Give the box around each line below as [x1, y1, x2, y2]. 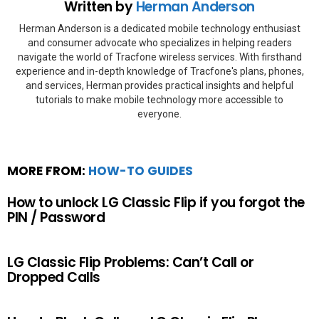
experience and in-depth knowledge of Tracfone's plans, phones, [15, 66, 304, 77]
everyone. [137, 108, 182, 120]
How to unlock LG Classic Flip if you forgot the [7, 193, 305, 212]
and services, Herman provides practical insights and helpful [26, 80, 293, 91]
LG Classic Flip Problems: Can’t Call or [7, 253, 254, 272]
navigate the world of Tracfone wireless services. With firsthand [17, 51, 302, 63]
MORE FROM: [7, 162, 88, 179]
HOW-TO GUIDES [88, 162, 193, 179]
